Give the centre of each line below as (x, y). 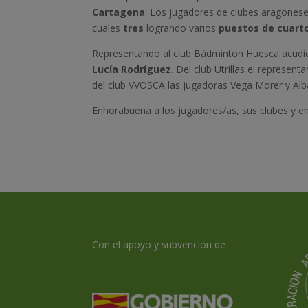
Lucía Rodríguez (132, 69)
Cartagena (119, 12)
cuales (108, 27)
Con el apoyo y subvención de (159, 245)
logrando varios (181, 27)
